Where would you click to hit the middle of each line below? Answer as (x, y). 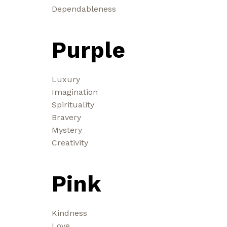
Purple (88, 50)
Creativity (70, 142)
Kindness (69, 213)
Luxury (66, 79)
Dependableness (84, 9)
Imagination (75, 92)
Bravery (66, 117)
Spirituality (73, 104)
